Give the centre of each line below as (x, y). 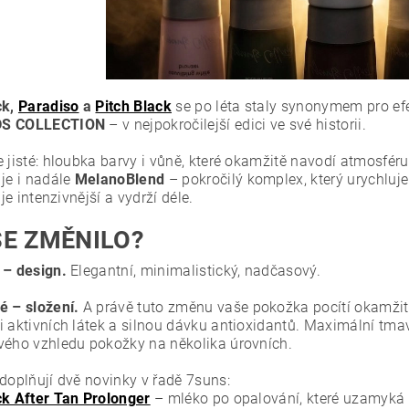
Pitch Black (133, 106)
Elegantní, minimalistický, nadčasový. (194, 270)
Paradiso (48, 106)
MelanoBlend (120, 179)
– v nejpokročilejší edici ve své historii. (236, 124)
